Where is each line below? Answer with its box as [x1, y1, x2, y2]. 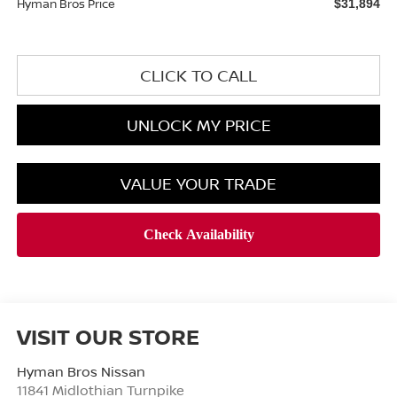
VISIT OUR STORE [16, 321, 199, 351]
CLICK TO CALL [140, 64, 257, 86]
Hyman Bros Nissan [16, 362, 145, 380]
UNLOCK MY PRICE [126, 113, 271, 136]
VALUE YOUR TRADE [121, 172, 276, 194]
